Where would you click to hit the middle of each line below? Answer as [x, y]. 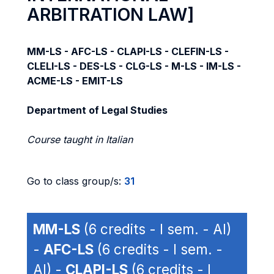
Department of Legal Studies [97, 110]
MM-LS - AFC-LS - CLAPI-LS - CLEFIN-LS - [128, 51]
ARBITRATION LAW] [111, 14]
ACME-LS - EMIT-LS [75, 81]
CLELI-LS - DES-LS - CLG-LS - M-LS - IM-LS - [134, 66]
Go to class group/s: [76, 181]
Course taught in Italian [80, 139]
